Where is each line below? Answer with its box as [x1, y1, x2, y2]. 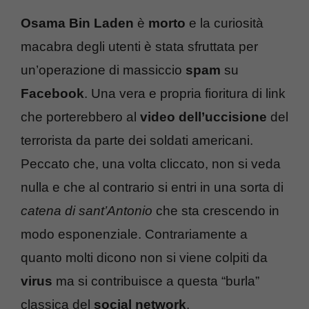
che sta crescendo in [152, 203, 279, 218]
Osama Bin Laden [21, 15, 134, 30]
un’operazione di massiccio [21, 62, 186, 77]
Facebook [21, 86, 84, 101]
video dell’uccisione [140, 109, 267, 124]
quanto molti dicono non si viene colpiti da [21, 250, 268, 265]
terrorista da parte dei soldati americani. [21, 132, 253, 148]
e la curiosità [186, 15, 263, 30]
